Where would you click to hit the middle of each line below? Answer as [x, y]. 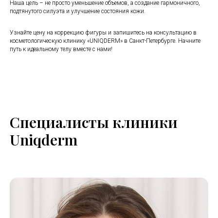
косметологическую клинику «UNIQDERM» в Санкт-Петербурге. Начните [105, 41]
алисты [82, 122]
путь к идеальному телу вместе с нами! [61, 49]
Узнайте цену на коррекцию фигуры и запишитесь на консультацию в [103, 33]
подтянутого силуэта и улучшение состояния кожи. [78, 11]
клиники [143, 122]
